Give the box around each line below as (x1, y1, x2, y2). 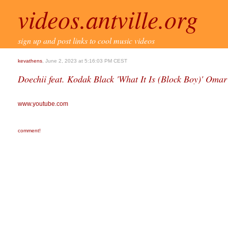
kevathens (18, 58, 42, 64)
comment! (18, 128, 41, 133)
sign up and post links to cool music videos (18, 35, 155, 46)
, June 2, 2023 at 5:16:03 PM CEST (42, 58, 127, 64)
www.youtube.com (18, 100, 68, 107)
